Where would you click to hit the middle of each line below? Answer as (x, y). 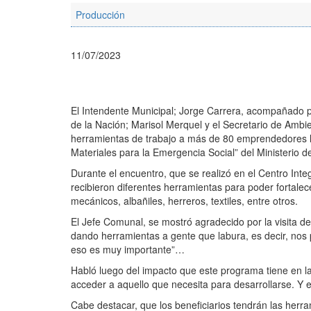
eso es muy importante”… (128, 249)
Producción (100, 14)
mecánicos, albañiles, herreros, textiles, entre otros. (184, 200)
